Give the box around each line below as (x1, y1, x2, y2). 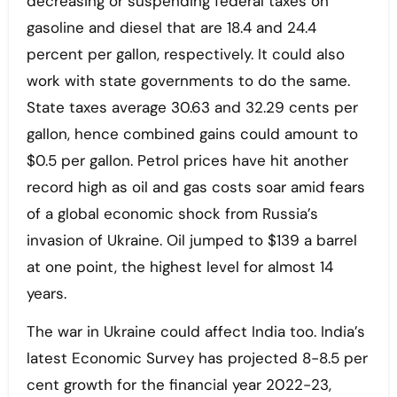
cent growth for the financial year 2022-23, (26, 375, 331, 395)
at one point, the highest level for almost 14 (26, 257, 333, 277)
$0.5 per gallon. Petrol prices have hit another (26, 151, 348, 171)
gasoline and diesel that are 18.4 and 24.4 (26, 18, 316, 38)
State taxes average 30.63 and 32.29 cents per (26, 97, 358, 118)
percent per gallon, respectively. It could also (26, 44, 345, 65)
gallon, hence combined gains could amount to (26, 124, 358, 144)
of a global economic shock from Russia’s (26, 204, 318, 224)
